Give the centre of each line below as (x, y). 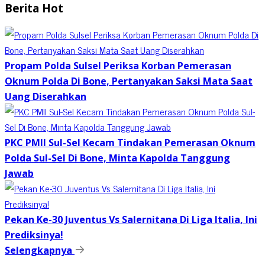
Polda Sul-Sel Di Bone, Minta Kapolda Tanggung (117, 158)
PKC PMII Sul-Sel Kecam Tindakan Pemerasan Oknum (130, 143)
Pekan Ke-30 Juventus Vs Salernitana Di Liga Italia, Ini (131, 220)
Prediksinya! (34, 235)
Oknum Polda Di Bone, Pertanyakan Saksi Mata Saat (129, 81)
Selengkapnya (40, 251)
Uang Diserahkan (46, 97)
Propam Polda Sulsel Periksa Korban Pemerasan (118, 66)
